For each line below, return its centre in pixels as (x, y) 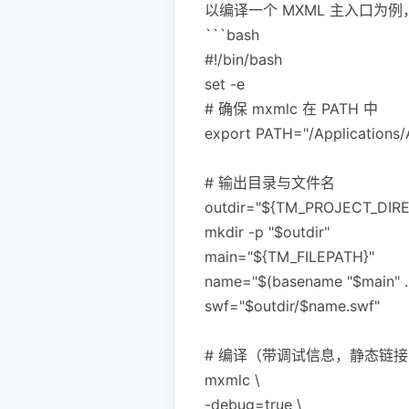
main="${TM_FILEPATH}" (289, 256)
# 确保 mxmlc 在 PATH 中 (291, 108)
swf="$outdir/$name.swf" (292, 305)
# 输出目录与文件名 (270, 182)
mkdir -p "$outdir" (267, 231)
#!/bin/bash (243, 59)
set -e (225, 84)
